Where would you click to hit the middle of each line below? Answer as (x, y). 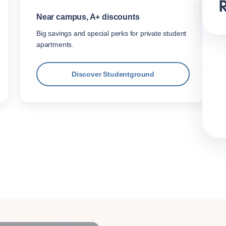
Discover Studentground (113, 74)
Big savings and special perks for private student (111, 34)
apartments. (55, 45)
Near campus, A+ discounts (88, 17)
